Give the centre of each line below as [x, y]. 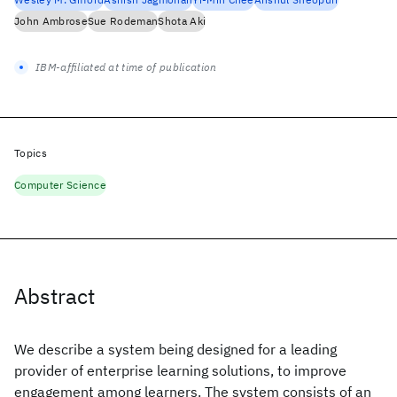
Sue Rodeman [123, 21]
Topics [31, 153]
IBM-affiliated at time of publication [126, 67]
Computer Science [61, 185]
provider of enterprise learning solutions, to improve [180, 370]
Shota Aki [182, 21]
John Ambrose [51, 21]
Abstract [54, 296]
